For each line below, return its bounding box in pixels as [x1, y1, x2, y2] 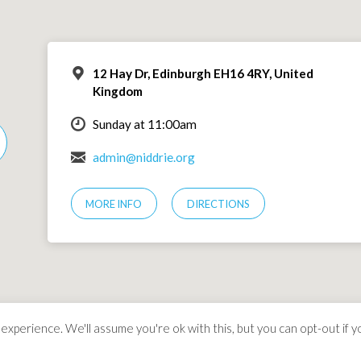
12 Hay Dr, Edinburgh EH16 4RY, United [92, 66, 313, 81]
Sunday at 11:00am [92, 117, 197, 132]
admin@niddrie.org [92, 150, 195, 165]
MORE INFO [85, 197, 143, 210]
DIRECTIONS [186, 197, 250, 210]
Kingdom [92, 84, 143, 99]
